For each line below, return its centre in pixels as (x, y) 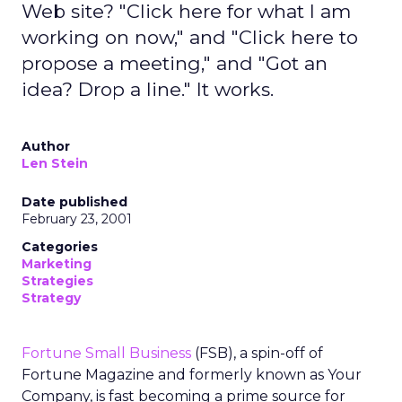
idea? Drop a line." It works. (148, 89)
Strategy (51, 298)
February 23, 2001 (77, 219)
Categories (60, 247)
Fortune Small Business (106, 353)
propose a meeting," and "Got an (175, 63)
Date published (74, 202)
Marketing (57, 264)
